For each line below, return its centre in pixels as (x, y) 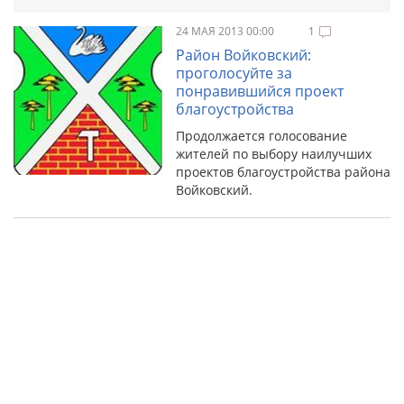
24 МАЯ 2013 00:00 (226, 31)
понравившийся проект (260, 91)
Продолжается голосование (262, 136)
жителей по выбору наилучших (274, 154)
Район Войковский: (243, 55)
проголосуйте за (234, 73)
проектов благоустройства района (283, 172)
